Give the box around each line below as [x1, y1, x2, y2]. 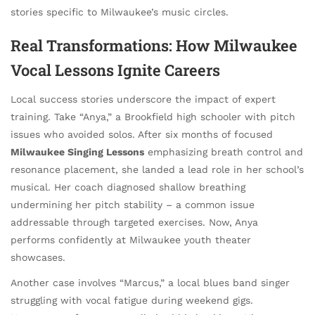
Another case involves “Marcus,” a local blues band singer [11, 276, 290, 288]
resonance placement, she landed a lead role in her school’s [11, 163, 304, 175]
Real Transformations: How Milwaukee [11, 35, 297, 56]
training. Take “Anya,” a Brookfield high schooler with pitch [11, 110, 295, 122]
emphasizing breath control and [144, 146, 303, 157]
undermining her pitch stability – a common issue [11, 198, 255, 210]
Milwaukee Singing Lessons [11, 146, 144, 157]
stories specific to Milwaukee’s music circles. [11, 6, 229, 18]
